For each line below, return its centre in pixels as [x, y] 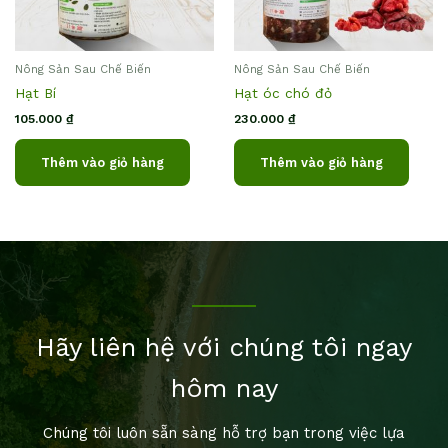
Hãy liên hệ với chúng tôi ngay [224, 347]
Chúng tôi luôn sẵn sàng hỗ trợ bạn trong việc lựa [224, 433]
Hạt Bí [35, 93]
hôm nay [224, 388]
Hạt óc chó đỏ [283, 93]
